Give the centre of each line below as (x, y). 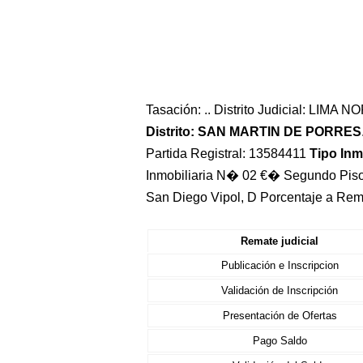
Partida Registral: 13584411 (228, 154)
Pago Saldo (280, 341)
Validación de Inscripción (280, 290)
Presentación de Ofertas (280, 316)
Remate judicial (280, 241)
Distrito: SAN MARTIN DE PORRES (254, 132)
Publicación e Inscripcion (280, 265)
